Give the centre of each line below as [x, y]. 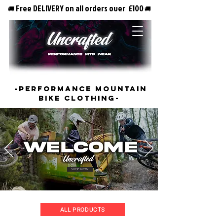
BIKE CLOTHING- [79, 98]
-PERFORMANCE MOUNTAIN [79, 89]
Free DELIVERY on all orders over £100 [79, 8]
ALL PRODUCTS [83, 210]
